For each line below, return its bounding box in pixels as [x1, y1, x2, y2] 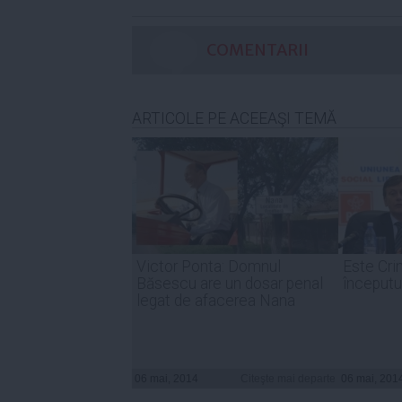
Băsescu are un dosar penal [136, 274, 323, 293]
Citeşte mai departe [240, 371, 336, 385]
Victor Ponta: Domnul [136, 257, 281, 275]
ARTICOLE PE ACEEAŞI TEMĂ [132, 109, 336, 127]
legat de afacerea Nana [136, 291, 295, 310]
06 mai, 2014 [135, 371, 198, 385]
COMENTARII [206, 39, 309, 60]
